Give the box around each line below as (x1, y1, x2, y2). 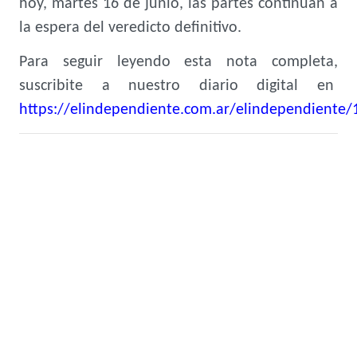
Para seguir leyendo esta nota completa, (19, 54, 338, 70)
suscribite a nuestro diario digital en (19, 78, 338, 94)
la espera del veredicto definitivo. (19, 20, 241, 36)
